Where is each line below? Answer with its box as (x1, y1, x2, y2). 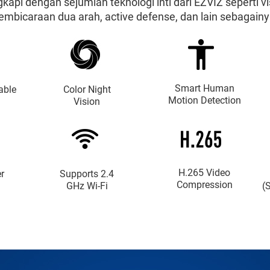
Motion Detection (168, 95, 241, 106)
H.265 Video (178, 167, 230, 178)
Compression (176, 179, 233, 190)
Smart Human (174, 83, 234, 94)
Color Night (63, 84, 111, 95)
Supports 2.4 (60, 168, 114, 180)
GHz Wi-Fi (66, 180, 108, 192)
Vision (74, 96, 100, 107)
